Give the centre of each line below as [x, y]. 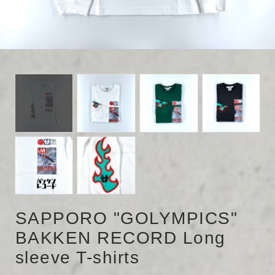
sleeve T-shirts [77, 258]
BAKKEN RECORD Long [120, 238]
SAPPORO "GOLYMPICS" [126, 219]
